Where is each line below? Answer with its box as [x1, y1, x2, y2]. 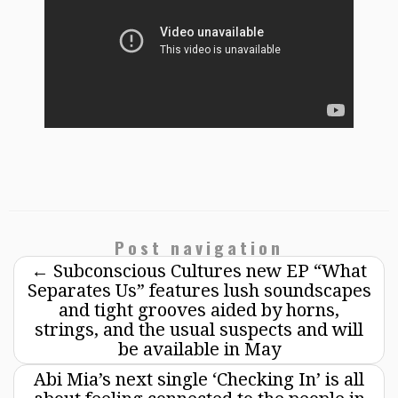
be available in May [117, 338, 281, 360]
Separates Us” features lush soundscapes [27, 279, 371, 301]
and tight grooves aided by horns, [59, 298, 339, 321]
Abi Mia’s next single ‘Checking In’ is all [34, 368, 364, 390]
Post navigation [115, 234, 283, 260]
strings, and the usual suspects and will [35, 318, 363, 340]
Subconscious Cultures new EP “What [49, 259, 367, 282]
